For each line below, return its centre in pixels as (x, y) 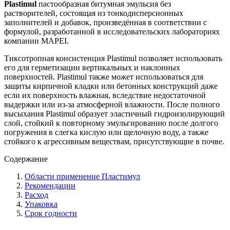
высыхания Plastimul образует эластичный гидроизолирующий (114, 114)
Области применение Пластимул (82, 177)
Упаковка (41, 204)
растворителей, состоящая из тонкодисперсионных (94, 13)
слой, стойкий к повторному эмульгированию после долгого (111, 123)
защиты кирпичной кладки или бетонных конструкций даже (111, 86)
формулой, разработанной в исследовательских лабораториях (112, 32)
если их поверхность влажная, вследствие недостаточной (105, 95)
